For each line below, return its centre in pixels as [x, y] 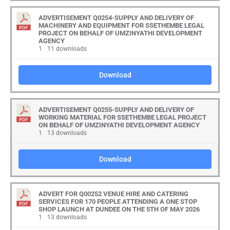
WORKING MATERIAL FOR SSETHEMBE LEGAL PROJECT [122, 117]
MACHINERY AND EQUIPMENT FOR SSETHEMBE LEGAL [121, 25]
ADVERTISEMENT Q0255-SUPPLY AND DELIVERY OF [116, 110]
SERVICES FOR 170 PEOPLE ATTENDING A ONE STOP [118, 202]
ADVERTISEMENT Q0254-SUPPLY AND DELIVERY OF [116, 18]
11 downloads [66, 49]
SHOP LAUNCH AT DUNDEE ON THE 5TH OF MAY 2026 [119, 209]
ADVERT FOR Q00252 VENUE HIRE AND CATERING [113, 194]
